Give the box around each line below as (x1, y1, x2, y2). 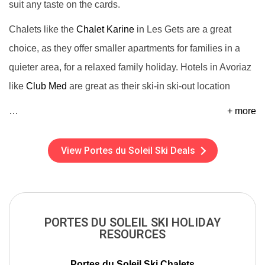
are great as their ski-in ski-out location (67, 81, 230, 91)
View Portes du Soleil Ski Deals (60, 145, 195, 156)
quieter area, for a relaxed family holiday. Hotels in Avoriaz (9, 62, 251, 72)
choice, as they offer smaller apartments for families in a (9, 43, 240, 53)
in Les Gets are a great (134, 24, 231, 34)
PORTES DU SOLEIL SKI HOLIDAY (44, 215, 221, 230)
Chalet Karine (76, 24, 134, 34)
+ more (227, 106, 256, 116)
